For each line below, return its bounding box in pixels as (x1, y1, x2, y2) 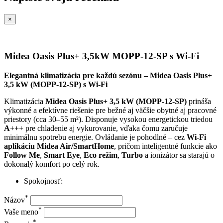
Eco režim (84, 150, 117, 159)
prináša (187, 97, 211, 106)
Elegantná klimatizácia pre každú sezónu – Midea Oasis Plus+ (4, 71, 212, 80)
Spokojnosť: (24, 176, 63, 185)
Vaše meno (4, 208, 38, 217)
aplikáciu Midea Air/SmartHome (4, 141, 114, 150)
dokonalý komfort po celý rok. (4, 159, 100, 168)
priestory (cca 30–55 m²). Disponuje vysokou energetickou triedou (4, 114, 213, 123)
